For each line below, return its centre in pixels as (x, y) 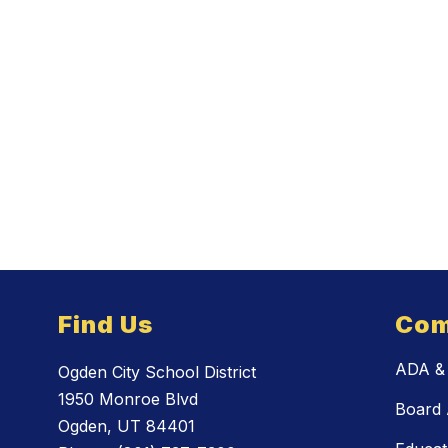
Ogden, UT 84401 (127, 426)
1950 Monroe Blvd (128, 399)
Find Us (106, 325)
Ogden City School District (157, 372)
